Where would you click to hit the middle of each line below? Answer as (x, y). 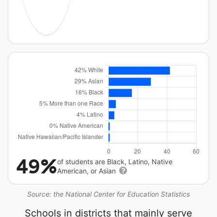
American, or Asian (87, 170)
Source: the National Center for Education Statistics (108, 194)
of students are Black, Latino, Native (115, 161)
